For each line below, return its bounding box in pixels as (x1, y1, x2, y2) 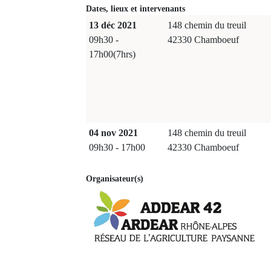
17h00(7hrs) (89, 49, 135, 59)
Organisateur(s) (86, 174, 143, 183)
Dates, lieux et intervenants (86, 4, 185, 13)
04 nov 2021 (89, 128, 138, 138)
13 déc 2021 (89, 20, 137, 30)
